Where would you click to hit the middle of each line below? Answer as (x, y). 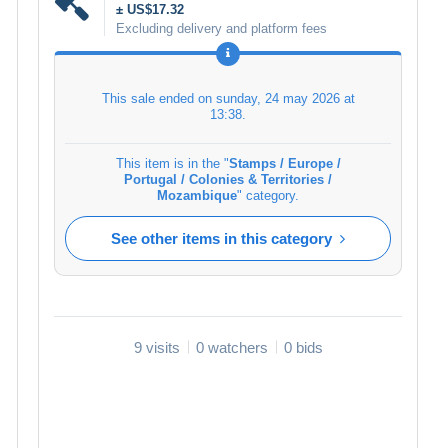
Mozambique (197, 195)
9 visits (156, 347)
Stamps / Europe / (284, 163)
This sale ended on (158, 98)
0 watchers (231, 347)
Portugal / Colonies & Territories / (228, 179)
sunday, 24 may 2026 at (285, 98)
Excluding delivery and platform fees (221, 28)
